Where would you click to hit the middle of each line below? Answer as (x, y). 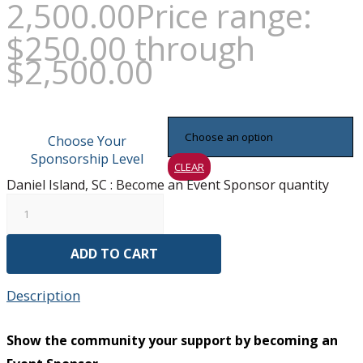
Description (43, 296)
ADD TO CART (114, 254)
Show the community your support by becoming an (172, 341)
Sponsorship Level (87, 159)
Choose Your (87, 141)
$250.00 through (131, 49)
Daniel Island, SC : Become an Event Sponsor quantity (168, 185)
